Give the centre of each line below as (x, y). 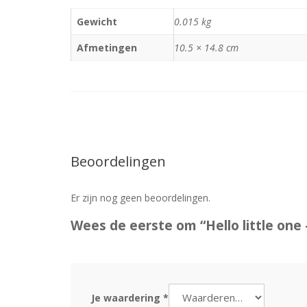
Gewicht (97, 21)
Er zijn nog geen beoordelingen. (140, 198)
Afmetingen (107, 47)
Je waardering (127, 298)
